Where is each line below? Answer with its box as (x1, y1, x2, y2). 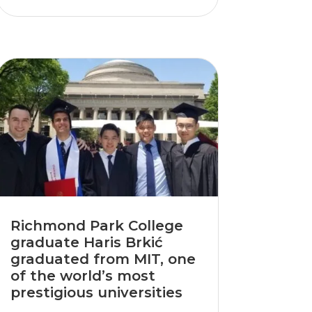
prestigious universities (10, 284, 182, 302)
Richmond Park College (10, 217, 183, 235)
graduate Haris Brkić (10, 234, 163, 251)
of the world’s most (10, 267, 155, 285)
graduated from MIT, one (10, 251, 196, 268)
